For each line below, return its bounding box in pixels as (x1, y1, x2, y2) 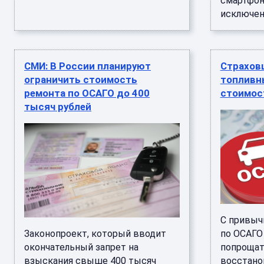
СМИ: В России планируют (24, 60, 151, 72)
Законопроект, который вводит (24, 228, 166, 239)
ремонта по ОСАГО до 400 (24, 87, 150, 99)
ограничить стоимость (24, 74, 137, 85)
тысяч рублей (24, 101, 91, 113)
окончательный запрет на (24, 242, 138, 253)
